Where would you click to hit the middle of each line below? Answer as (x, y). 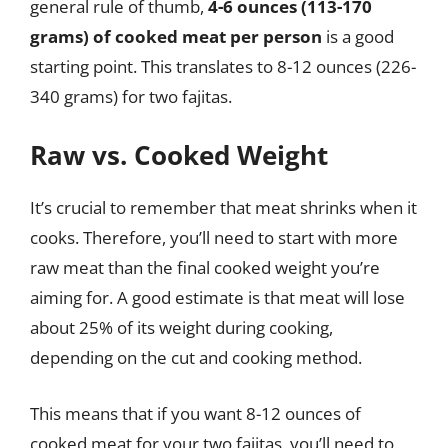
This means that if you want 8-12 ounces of (195, 413)
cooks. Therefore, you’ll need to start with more (214, 237)
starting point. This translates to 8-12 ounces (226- (223, 66)
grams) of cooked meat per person (176, 36)
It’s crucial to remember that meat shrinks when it (223, 207)
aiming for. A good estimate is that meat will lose (217, 297)
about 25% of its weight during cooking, (181, 327)
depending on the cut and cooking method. (196, 357)
